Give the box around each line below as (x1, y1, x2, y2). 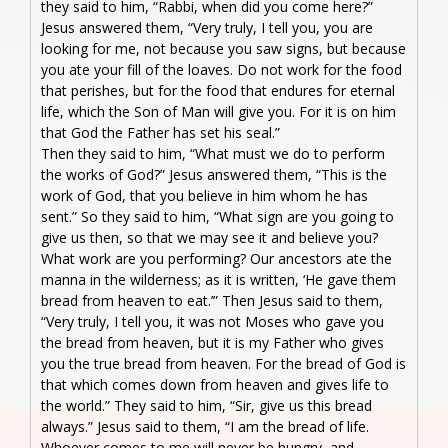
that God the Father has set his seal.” (41, 122, 280, 142)
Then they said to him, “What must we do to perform (41, 143, 385, 163)
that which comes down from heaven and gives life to (41, 374, 389, 394)
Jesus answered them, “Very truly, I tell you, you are (41, 17, 373, 37)
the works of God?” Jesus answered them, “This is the (41, 164, 387, 184)
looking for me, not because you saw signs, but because (41, 38, 406, 58)
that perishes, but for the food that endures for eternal (41, 80, 395, 100)
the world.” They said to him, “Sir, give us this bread (41, 395, 372, 415)
